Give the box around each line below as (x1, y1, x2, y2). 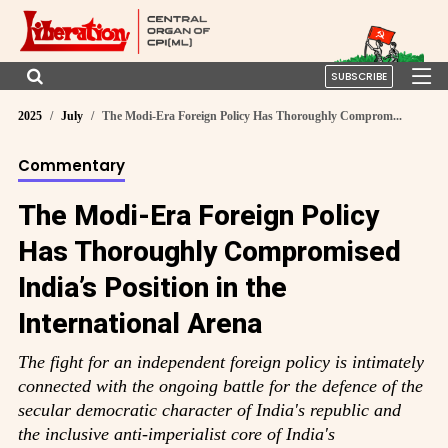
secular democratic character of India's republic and (18, 399, 401, 420)
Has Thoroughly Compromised (18, 234, 401, 268)
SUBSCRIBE (331, 68, 387, 84)
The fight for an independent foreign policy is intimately (18, 351, 424, 372)
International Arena (18, 306, 262, 340)
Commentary (18, 154, 125, 176)
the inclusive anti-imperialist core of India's (18, 423, 335, 444)
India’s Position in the (18, 270, 287, 304)
